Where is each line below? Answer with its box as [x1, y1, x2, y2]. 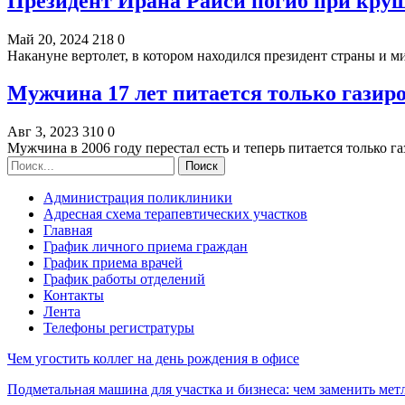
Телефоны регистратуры [43, 320, 194, 336]
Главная [43, 222, 92, 239]
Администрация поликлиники [43, 190, 232, 206]
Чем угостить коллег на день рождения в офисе [7, 351, 299, 367]
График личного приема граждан [43, 239, 248, 255]
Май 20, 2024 [7, 31, 89, 47]
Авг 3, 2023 [7, 124, 79, 140]
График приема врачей [43, 255, 183, 271]
